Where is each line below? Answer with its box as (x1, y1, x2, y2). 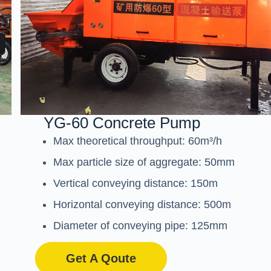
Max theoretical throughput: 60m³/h (53, 135, 223, 148)
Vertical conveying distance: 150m (53, 177, 218, 190)
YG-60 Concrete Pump (43, 114, 200, 132)
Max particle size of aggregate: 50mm (53, 156, 235, 169)
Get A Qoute (65, 252, 136, 266)
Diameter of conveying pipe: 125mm (53, 220, 228, 232)
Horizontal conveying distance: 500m (53, 198, 232, 211)
